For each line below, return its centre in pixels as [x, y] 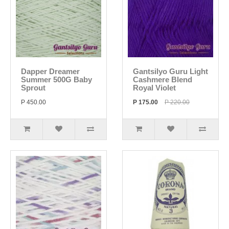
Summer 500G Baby [56, 79]
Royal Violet [154, 88]
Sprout [33, 88]
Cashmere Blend [163, 79]
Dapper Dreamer [50, 71]
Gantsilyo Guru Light [170, 71]
